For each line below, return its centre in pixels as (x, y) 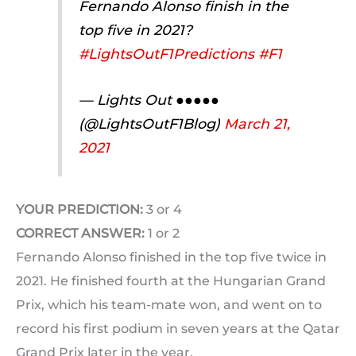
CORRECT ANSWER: (80, 233)
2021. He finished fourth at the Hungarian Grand (171, 281)
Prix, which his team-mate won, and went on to (169, 304)
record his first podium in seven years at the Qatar (178, 328)
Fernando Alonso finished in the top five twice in (171, 257)
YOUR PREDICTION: (79, 209)
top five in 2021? (135, 29)
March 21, (257, 124)
